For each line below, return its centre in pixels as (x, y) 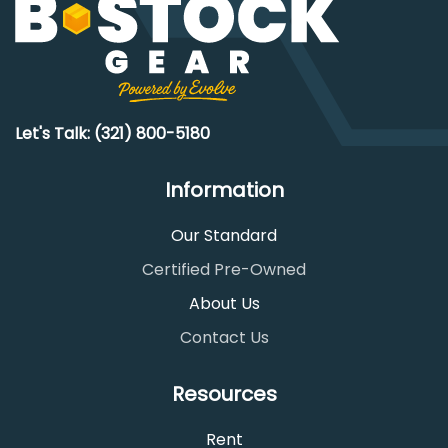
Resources (224, 394)
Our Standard (224, 235)
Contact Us (224, 337)
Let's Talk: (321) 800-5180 (112, 133)
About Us (224, 303)
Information (224, 190)
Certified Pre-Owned (224, 269)
